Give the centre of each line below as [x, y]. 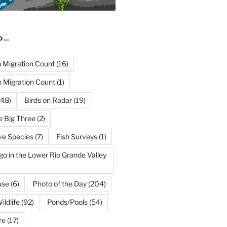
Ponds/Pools [67, 202]
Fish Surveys [77, 136]
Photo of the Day [59, 183]
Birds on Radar [48, 100]
